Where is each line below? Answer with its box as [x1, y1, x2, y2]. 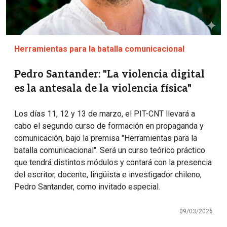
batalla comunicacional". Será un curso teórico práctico [14, 145, 205, 156]
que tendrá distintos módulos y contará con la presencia [14, 158, 212, 168]
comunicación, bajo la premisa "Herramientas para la [14, 133, 197, 143]
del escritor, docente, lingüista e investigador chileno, [14, 170, 202, 180]
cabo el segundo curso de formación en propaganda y [14, 121, 204, 131]
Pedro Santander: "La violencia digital [14, 68, 205, 81]
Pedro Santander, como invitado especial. [14, 182, 160, 192]
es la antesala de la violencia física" [14, 83, 192, 95]
